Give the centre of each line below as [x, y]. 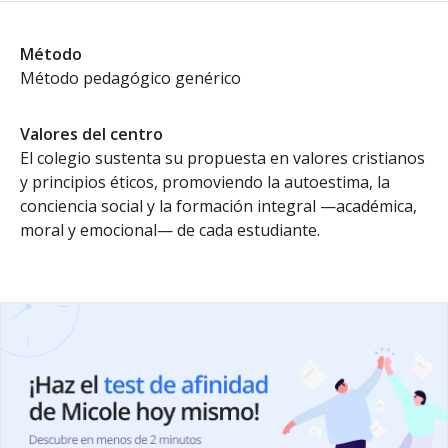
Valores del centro [91, 134]
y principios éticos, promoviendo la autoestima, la [205, 182]
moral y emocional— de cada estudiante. [170, 230]
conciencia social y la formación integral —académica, [218, 206]
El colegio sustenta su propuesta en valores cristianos [222, 158]
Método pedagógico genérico [130, 78]
